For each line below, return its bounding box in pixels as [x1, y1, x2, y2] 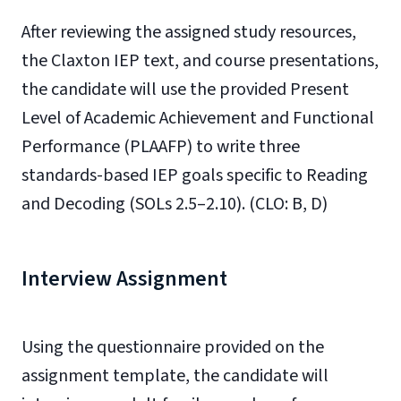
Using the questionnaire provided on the [21, 335, 324, 360]
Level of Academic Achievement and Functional [21, 106, 374, 131]
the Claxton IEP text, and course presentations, [21, 48, 379, 73]
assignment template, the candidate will [21, 363, 328, 388]
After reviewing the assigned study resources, [21, 20, 356, 45]
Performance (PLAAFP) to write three [21, 134, 300, 159]
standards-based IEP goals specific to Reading [21, 163, 368, 188]
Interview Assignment [21, 263, 227, 294]
